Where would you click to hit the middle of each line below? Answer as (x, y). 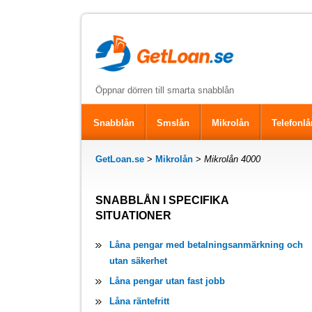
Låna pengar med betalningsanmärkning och (206, 245)
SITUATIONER (133, 216)
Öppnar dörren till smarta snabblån (165, 91)
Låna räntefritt (139, 302)
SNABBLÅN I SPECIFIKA (162, 201)
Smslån (173, 123)
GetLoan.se (120, 159)
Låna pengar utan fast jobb (167, 281)
